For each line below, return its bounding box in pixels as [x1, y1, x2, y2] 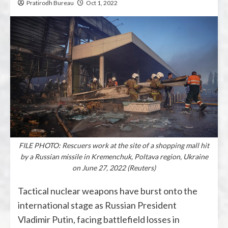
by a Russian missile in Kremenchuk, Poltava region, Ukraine [20, 152, 208, 161]
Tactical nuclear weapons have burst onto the [18, 185, 197, 196]
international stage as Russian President [18, 199, 177, 211]
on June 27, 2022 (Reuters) [72, 163, 156, 172]
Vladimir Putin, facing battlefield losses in [18, 213, 180, 225]
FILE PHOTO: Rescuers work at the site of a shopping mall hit [19, 140, 209, 150]
